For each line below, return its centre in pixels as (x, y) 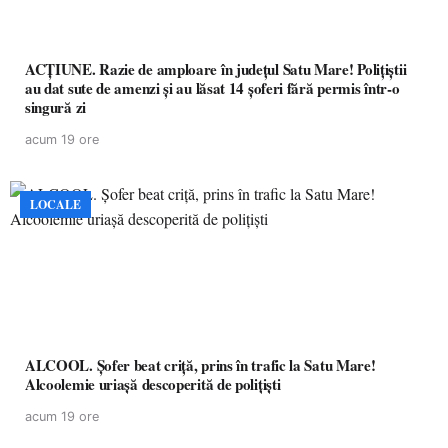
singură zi (55, 107)
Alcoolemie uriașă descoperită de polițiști (153, 384)
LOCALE (55, 204)
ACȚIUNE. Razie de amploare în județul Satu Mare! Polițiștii (216, 69)
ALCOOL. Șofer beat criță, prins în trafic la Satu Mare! (200, 365)
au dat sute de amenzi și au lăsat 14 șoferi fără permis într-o (212, 88)
